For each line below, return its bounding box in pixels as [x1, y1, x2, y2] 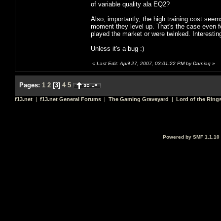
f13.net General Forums [40, 96, 101, 102]
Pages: [19, 81, 40, 89]
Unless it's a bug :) [91, 44, 144, 52]
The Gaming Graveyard [109, 96, 169, 102]
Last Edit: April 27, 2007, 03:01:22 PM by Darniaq [97, 60, 211, 66]
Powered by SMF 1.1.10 [162, 134, 220, 140]
